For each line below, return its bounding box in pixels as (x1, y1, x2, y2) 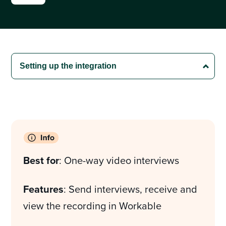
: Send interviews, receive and (64, 182, 198, 196)
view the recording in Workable (23, 198, 162, 213)
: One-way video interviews (59, 153, 180, 167)
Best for (23, 153, 60, 167)
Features (23, 182, 64, 196)
